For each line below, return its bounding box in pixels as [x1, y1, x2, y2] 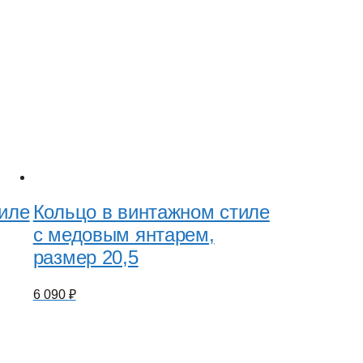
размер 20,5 [32, 246, 139, 268]
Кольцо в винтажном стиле [32, 200, 270, 223]
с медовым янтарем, [32, 223, 215, 246]
